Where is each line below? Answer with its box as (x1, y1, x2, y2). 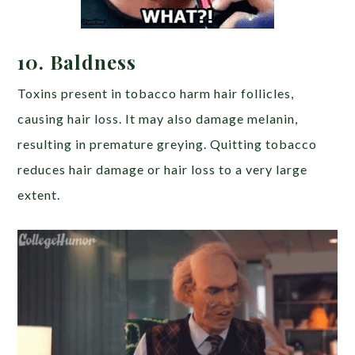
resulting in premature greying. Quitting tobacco (17, 136, 318, 152)
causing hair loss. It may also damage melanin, (17, 111, 299, 127)
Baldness (50, 49, 137, 75)
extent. (17, 187, 61, 203)
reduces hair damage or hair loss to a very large (17, 162, 308, 177)
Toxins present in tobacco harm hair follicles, (17, 86, 295, 101)
